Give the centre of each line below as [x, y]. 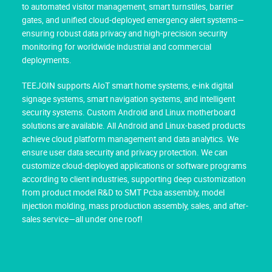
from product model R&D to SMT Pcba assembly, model [123, 192]
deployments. [47, 60]
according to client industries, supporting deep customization [134, 179]
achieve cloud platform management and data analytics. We [130, 139]
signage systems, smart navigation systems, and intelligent [128, 99]
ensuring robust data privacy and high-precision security [124, 33]
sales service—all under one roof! [82, 219]
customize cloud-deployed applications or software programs [134, 165]
